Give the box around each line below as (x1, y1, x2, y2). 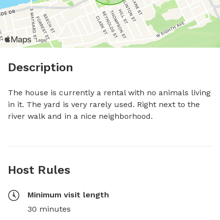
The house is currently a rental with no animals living (8, 87, 211, 97)
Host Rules (8, 163, 70, 177)
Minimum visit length (27, 190, 109, 199)
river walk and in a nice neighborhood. (8, 111, 153, 121)
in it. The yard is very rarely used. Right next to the (8, 99, 200, 109)
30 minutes (27, 204, 71, 214)
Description (8, 60, 73, 74)
